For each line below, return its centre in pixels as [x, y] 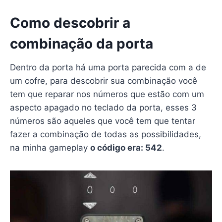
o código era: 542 [126, 147]
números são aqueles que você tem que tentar [102, 121]
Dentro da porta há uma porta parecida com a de [108, 67]
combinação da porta [81, 43]
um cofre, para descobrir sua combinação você [103, 81]
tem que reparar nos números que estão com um [107, 94]
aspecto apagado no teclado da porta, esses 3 [103, 107]
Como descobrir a [70, 23]
